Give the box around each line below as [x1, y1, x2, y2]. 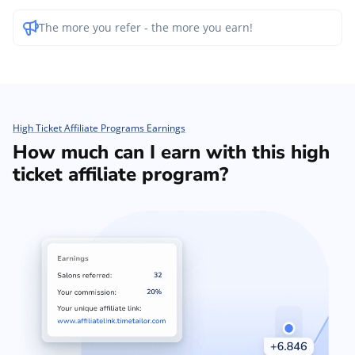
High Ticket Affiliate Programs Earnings [13, 120, 185, 135]
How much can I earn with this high [13, 139, 330, 165]
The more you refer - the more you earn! [39, 19, 253, 35]
